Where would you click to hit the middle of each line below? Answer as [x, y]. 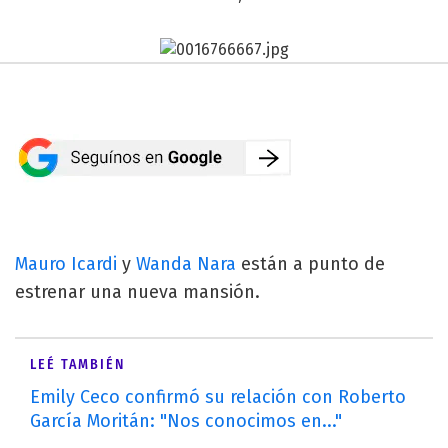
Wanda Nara [186, 263]
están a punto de [310, 263]
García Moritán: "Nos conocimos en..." [186, 420]
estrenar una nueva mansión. [137, 291]
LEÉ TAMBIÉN [77, 364]
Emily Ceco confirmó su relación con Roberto [218, 396]
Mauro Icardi [66, 263]
